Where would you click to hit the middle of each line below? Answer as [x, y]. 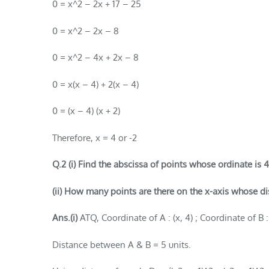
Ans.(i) [66, 218]
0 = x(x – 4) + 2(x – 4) [95, 84]
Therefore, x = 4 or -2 [95, 138]
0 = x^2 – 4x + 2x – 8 [95, 58]
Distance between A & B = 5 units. [122, 244]
